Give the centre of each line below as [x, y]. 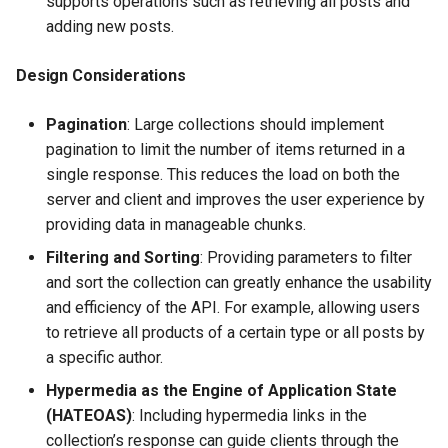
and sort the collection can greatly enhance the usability [239, 283]
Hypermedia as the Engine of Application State [221, 391]
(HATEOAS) [89, 416]
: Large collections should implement [255, 125]
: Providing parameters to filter [306, 258]
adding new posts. [110, 27]
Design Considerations [101, 76]
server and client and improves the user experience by [235, 200]
